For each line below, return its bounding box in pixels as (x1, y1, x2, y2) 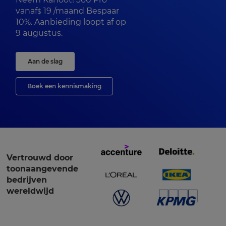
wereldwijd (7, 186, 54, 196)
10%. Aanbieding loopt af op (16, 17, 126, 27)
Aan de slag (28, 58, 63, 65)
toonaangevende (7, 164, 78, 174)
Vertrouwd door (7, 153, 73, 162)
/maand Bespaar (51, 6, 119, 16)
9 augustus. (16, 28, 63, 38)
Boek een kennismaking (27, 82, 101, 90)
